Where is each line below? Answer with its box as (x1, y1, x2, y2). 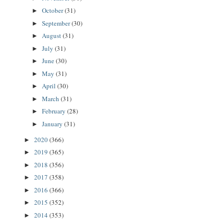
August (41, 31, 63, 40)
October (41, 6, 65, 15)
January (41, 119, 64, 128)
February (41, 107, 67, 116)
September (41, 18, 72, 28)
